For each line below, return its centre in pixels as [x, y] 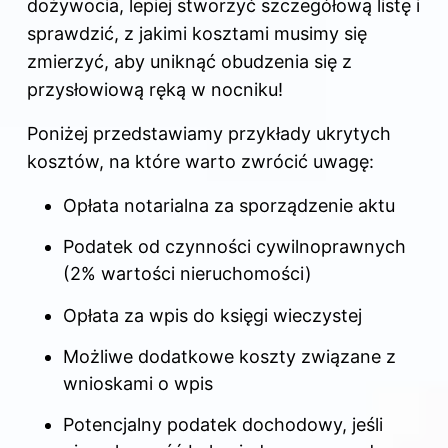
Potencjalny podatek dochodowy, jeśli [223, 425]
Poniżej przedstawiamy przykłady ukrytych [209, 133]
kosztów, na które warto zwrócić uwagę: [200, 161]
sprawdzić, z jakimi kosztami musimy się [197, 33]
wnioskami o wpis [138, 383]
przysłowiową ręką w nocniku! [155, 89]
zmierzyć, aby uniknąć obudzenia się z [189, 61]
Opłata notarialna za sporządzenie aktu [229, 205]
